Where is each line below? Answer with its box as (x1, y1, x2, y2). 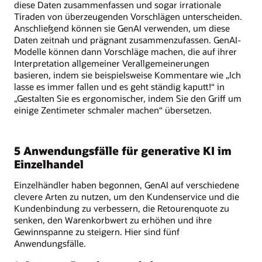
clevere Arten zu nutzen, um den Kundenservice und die (14, 191, 239, 203)
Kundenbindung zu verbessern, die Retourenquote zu (14, 202, 229, 215)
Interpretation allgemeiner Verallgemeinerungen (14, 57, 209, 70)
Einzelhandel (14, 157, 84, 172)
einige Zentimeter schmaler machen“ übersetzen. (14, 104, 212, 116)
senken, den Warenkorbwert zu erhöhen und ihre (14, 214, 212, 226)
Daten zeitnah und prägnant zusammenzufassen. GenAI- (14, 34, 241, 46)
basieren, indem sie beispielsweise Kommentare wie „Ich (14, 69, 241, 81)
